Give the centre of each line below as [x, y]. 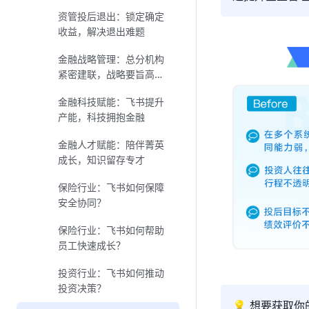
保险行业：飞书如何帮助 [111, 230]
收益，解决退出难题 [101, 31]
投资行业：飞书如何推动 [111, 273]
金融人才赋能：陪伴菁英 [111, 144]
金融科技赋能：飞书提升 [111, 102]
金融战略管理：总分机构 [111, 59]
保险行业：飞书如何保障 [111, 187]
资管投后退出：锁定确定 [111, 16]
